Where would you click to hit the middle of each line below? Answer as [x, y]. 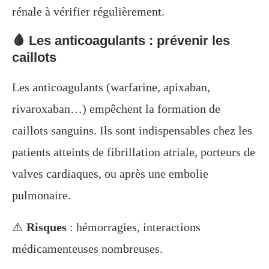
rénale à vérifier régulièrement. [88, 12]
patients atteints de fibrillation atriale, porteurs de [134, 152]
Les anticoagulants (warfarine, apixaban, [111, 87]
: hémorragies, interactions [134, 227]
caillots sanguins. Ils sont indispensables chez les [132, 131]
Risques [47, 227]
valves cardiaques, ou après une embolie [110, 174]
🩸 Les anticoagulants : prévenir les [121, 41]
